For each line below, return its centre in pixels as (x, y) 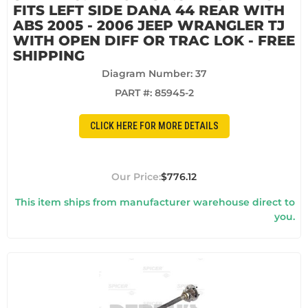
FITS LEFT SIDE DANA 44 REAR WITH (149, 10)
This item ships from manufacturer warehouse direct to (155, 202)
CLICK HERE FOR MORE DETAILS (154, 126)
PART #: (134, 92)
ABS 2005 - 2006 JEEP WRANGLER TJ (149, 25)
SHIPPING (49, 55)
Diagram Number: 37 (154, 73)
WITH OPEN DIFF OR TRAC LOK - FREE (154, 40)
